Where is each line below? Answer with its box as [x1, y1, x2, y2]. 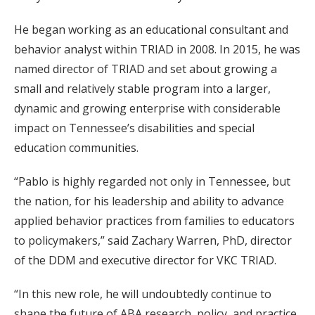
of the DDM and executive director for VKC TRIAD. [14, 252, 276, 268]
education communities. [14, 140, 139, 155]
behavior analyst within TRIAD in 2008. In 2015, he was [14, 41, 300, 57]
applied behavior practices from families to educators [14, 213, 295, 229]
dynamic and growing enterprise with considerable [14, 101, 281, 116]
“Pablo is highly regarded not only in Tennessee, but [14, 174, 290, 189]
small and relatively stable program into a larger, [14, 81, 271, 96]
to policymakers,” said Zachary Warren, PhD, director [14, 233, 292, 248]
